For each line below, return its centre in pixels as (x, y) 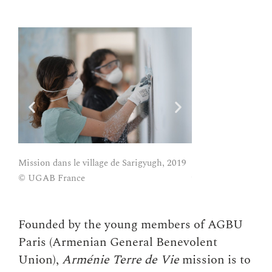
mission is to (215, 260)
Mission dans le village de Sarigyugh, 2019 (102, 163)
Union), (40, 260)
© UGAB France (52, 178)
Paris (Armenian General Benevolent (118, 243)
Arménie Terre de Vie (121, 260)
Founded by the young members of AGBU (131, 225)
